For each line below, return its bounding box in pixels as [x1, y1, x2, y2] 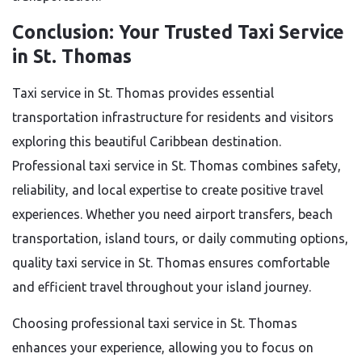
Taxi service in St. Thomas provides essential [12, 86, 274, 100]
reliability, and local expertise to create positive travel [12, 183, 323, 197]
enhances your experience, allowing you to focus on [12, 340, 314, 355]
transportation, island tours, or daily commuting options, [12, 231, 348, 246]
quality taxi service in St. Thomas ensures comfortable [12, 255, 330, 270]
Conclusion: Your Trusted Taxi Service [12, 22, 344, 42]
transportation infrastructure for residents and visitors [12, 110, 334, 124]
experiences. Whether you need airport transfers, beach [12, 207, 333, 221]
